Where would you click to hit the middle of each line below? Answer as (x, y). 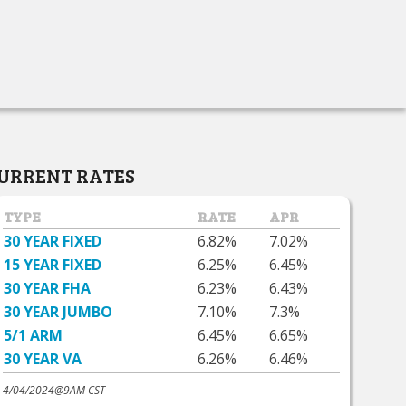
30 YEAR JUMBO (58, 311)
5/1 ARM (34, 335)
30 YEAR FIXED (53, 241)
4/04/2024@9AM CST (54, 390)
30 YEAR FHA (48, 288)
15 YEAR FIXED (53, 264)
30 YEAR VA (43, 358)
